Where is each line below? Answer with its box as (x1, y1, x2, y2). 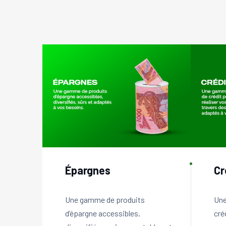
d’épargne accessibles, (65, 208, 140, 218)
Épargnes (65, 163, 110, 177)
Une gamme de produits (65, 195, 145, 205)
